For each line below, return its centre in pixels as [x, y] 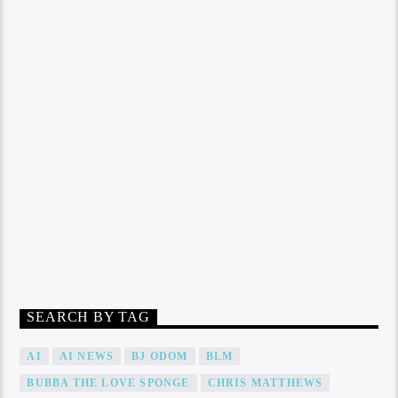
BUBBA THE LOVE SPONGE [108, 382]
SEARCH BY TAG [88, 317]
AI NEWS [87, 356]
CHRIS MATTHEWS [265, 382]
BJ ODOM [160, 356]
